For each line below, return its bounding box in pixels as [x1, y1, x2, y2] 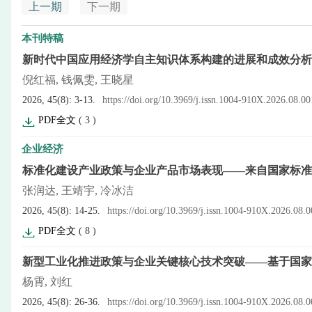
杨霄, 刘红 [22, 276, 72, 288]
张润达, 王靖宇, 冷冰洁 [22, 185, 134, 196]
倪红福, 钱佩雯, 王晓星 [22, 74, 134, 86]
